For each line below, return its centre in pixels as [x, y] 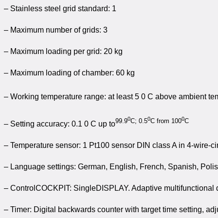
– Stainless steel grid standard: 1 [60, 9]
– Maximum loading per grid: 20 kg [63, 52]
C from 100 [166, 121]
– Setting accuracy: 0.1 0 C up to [60, 124]
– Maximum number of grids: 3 [56, 30]
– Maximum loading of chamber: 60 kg [69, 73]
